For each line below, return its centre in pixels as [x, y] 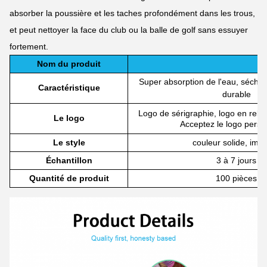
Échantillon [69, 160]
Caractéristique [69, 88]
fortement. [29, 46]
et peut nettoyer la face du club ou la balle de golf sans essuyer [129, 30]
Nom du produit [69, 64]
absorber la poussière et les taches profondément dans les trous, [132, 13]
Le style [69, 142]
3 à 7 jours [236, 160]
